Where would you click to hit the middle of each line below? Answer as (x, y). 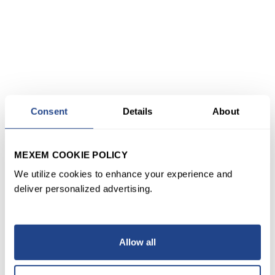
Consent (49, 111)
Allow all (137, 242)
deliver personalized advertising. (83, 188)
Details (137, 111)
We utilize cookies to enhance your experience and (123, 174)
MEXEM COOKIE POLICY (71, 155)
